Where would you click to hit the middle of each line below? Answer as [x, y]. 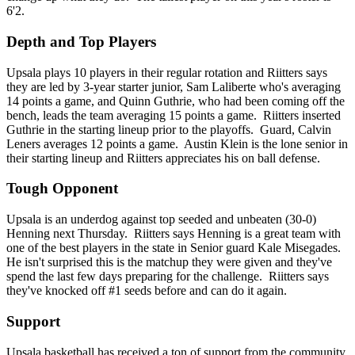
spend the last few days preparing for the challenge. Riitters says [168, 277]
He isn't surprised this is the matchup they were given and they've [169, 262]
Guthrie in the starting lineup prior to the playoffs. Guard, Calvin [169, 129]
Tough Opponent [62, 189]
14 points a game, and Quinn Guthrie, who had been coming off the [176, 101]
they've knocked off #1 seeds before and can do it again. [147, 291]
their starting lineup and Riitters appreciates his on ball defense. [163, 158]
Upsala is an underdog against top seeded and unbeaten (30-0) [161, 219]
